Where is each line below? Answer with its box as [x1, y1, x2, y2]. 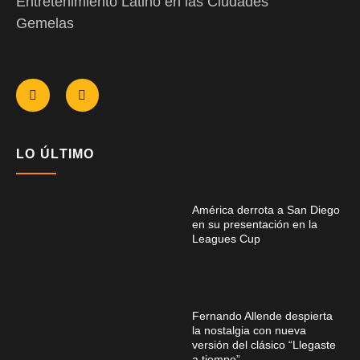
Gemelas [16, 15, 74, 32]
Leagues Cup [192, 232, 260, 246]
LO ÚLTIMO [16, 147, 95, 162]
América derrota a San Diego [192, 203, 340, 217]
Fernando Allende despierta [192, 309, 333, 323]
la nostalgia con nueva [192, 324, 306, 337]
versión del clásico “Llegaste [192, 338, 336, 352]
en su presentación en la [192, 218, 317, 231]
